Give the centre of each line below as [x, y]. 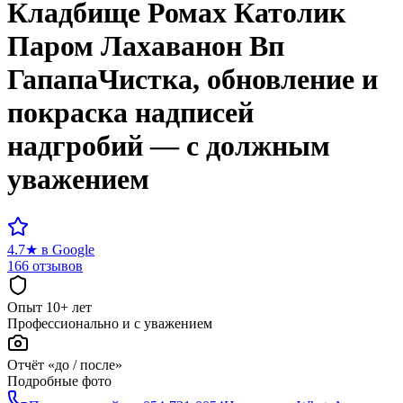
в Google [68, 249]
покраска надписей [130, 113]
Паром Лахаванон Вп [146, 46]
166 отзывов [45, 265]
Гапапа [53, 80]
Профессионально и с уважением [110, 323]
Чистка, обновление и [238, 80]
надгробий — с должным [169, 146]
